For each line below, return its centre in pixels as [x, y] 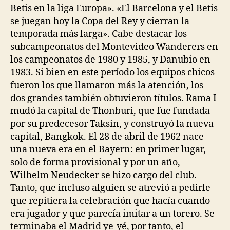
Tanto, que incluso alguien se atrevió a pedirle [110, 188]
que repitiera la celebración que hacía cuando [110, 201]
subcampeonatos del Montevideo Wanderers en [114, 47]
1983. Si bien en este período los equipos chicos [112, 73]
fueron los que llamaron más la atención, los [107, 85]
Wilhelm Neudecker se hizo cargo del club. [103, 175]
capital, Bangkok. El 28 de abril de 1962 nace [107, 137]
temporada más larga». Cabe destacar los [99, 34]
